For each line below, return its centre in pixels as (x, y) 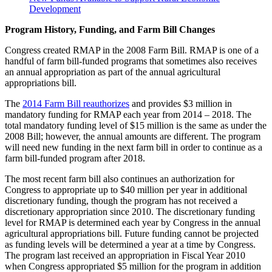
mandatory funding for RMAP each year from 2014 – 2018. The (128, 114)
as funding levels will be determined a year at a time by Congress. (130, 244)
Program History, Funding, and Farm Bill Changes (110, 29)
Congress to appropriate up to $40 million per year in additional (126, 189)
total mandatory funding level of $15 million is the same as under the (136, 125)
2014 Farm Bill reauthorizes (76, 103)
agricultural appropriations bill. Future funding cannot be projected (132, 233)
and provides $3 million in (181, 103)
